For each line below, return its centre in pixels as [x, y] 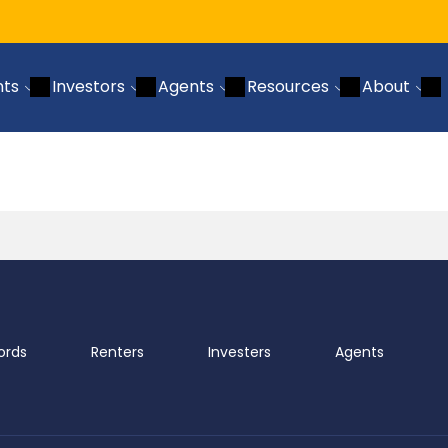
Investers [239, 352]
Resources [288, 86]
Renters [117, 352]
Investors [88, 86]
